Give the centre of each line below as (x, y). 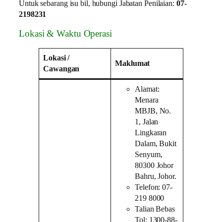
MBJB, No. (153, 111)
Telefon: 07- (154, 187)
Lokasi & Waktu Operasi (65, 34)
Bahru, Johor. (156, 176)
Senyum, (149, 154)
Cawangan (61, 69)
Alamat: (147, 89)
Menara (147, 100)
